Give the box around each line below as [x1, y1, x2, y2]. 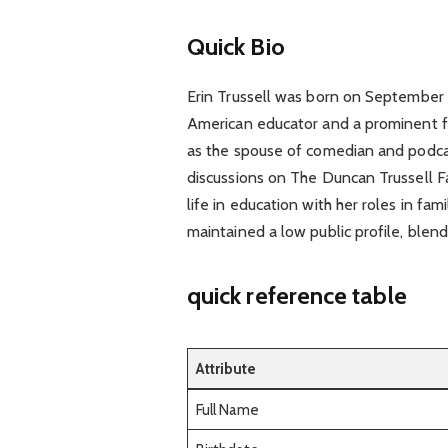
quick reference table [186, 280, 407, 310]
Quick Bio [186, 32, 285, 62]
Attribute [195, 359, 257, 379]
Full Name [195, 400, 260, 420]
